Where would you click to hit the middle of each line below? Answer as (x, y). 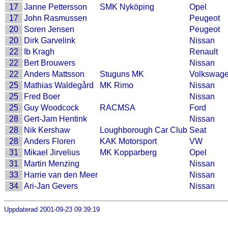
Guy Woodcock (51, 108)
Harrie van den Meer (61, 175)
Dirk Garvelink (50, 40)
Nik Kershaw (47, 130)
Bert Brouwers (50, 63)
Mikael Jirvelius (52, 152)
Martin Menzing (52, 164)
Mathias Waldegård (59, 85)
